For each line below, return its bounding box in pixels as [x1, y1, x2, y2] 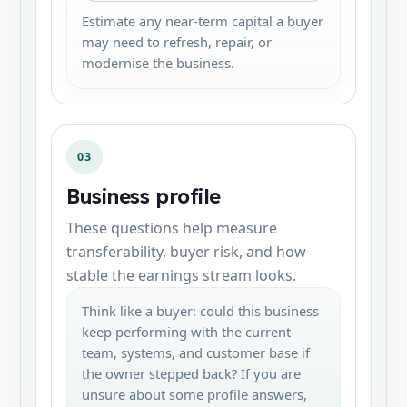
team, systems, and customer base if [82, 343, 310, 362]
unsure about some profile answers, [82, 385, 307, 403]
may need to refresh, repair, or [82, 33, 272, 51]
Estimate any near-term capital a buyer [82, 12, 323, 30]
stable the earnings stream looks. [66, 265, 296, 285]
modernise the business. [82, 54, 234, 72]
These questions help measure [66, 218, 277, 238]
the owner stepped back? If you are [82, 364, 301, 382]
